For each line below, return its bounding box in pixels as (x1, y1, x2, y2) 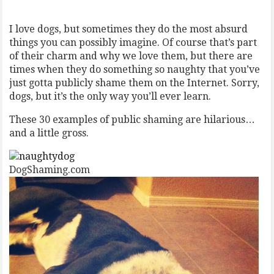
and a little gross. (9, 127, 89, 139)
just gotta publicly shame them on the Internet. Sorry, (9, 77, 260, 89)
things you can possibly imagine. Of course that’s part (9, 37, 257, 48)
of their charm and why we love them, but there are (9, 50, 253, 62)
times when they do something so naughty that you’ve (9, 64, 261, 75)
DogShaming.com (9, 164, 91, 176)
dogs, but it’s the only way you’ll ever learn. (9, 91, 212, 102)
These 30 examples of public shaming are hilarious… (9, 114, 256, 125)
